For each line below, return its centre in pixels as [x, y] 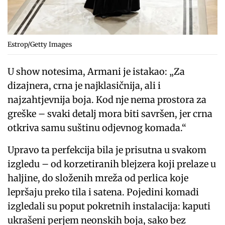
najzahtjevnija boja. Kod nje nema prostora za [107, 99]
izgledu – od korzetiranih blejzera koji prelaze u [112, 164]
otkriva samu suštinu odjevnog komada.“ [97, 128]
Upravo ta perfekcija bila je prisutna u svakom [107, 150]
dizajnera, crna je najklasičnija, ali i [84, 85]
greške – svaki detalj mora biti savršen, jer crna [110, 114]
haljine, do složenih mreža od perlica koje [98, 178]
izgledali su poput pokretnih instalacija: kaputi [109, 206]
